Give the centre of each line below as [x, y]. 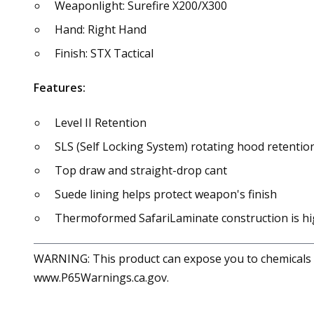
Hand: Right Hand [101, 29]
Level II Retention [101, 122]
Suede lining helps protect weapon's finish [166, 194]
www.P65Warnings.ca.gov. [101, 277]
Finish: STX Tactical [104, 53]
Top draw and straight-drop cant [141, 170]
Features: [60, 87]
